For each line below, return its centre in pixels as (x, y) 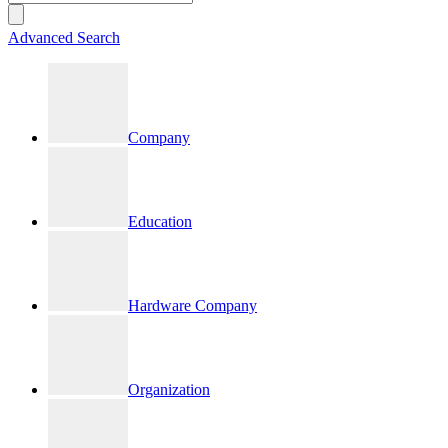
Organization (169, 390)
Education (160, 222)
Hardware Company (192, 306)
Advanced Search (64, 38)
